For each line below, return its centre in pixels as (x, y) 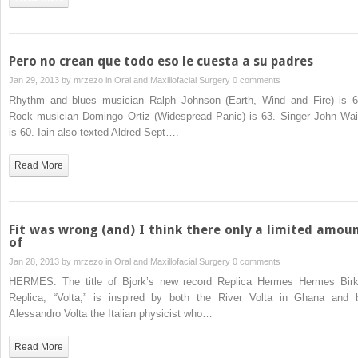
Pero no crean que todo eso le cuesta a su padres (161, 61)
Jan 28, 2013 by (41, 261)
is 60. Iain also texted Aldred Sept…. (94, 132)
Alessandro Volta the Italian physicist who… (111, 313)
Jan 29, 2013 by (41, 80)
